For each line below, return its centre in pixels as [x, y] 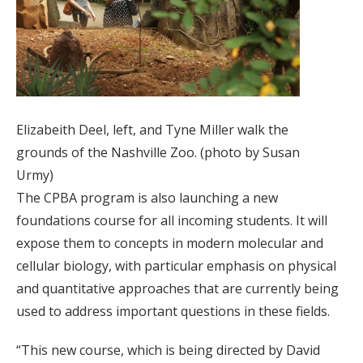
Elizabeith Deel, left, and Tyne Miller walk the [152, 130]
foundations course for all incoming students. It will [172, 221]
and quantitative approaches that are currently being [177, 289]
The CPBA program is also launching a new [147, 198]
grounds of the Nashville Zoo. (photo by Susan [158, 153]
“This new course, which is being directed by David [168, 350]
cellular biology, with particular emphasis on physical [176, 266]
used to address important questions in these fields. [173, 312]
